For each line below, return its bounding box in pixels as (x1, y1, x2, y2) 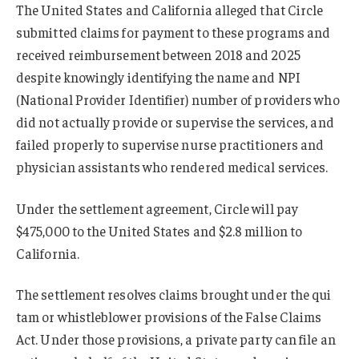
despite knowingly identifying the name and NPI (16, 67, 301, 86)
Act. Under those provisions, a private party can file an (16, 330, 336, 349)
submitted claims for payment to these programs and (16, 22, 331, 41)
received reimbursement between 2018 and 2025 (16, 45, 301, 63)
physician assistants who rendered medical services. (16, 157, 329, 175)
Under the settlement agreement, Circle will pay (16, 199, 298, 217)
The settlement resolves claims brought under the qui (16, 285, 332, 304)
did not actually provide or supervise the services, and (16, 112, 334, 131)
